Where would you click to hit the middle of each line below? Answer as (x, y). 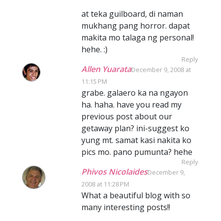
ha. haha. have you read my (131, 105)
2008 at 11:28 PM (105, 184)
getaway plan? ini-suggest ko (135, 128)
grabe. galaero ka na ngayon (135, 93)
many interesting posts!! (126, 207)
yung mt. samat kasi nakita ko (136, 140)
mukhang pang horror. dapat (136, 26)
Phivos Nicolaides (114, 172)
